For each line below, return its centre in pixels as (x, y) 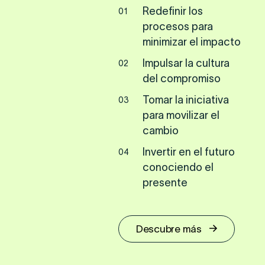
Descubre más (169, 229)
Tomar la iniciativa (186, 100)
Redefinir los (173, 11)
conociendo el (178, 167)
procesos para (178, 27)
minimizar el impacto (192, 42)
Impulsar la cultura (186, 63)
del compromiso (182, 79)
